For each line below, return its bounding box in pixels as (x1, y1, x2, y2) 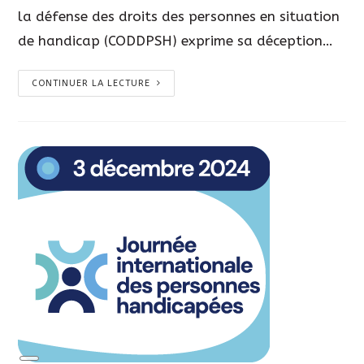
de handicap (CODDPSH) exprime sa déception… (18, 32, 334, 49)
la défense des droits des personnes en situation (18, 7, 340, 24)
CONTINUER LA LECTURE (32, 77, 151, 89)
